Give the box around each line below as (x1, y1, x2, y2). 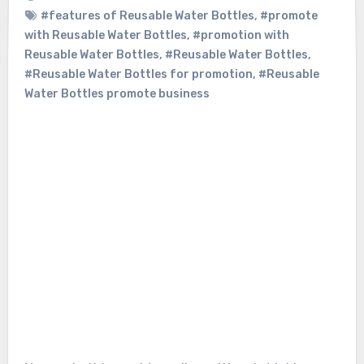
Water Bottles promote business (24, 87, 210, 102)
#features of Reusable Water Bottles (40, 9, 254, 24)
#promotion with (192, 28, 289, 43)
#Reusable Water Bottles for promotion (24, 67, 253, 82)
